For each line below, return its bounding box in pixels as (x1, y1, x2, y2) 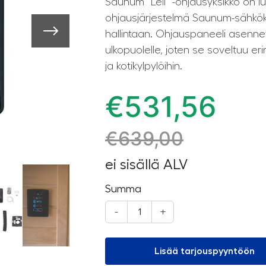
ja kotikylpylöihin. (105, 61, 182, 72)
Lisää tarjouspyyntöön (154, 246, 255, 256)
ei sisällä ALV (105, 157, 188, 172)
